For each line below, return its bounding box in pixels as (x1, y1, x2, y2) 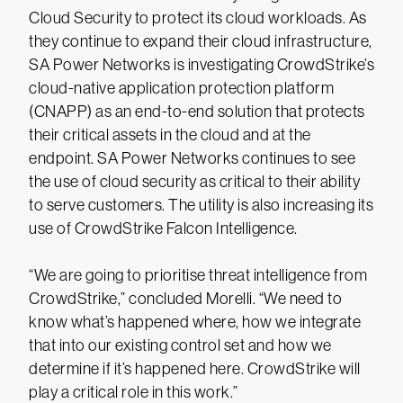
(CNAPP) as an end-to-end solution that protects (29, 103, 365, 121)
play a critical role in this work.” (29, 383, 238, 401)
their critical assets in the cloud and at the (29, 126, 311, 144)
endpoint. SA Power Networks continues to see (29, 149, 355, 167)
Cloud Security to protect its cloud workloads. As (29, 9, 367, 27)
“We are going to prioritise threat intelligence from (29, 266, 367, 284)
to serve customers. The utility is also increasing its (29, 196, 373, 214)
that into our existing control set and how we (29, 336, 332, 354)
